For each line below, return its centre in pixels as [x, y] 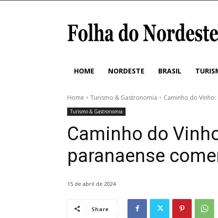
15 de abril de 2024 [91, 183]
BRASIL [170, 71]
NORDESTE [126, 71]
